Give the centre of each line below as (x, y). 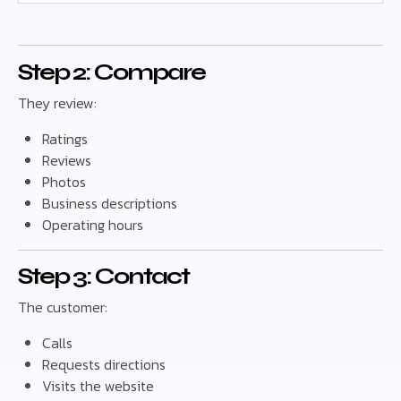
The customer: (63, 307)
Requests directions (104, 365)
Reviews (67, 160)
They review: (57, 102)
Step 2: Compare (111, 72)
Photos (64, 181)
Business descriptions (110, 203)
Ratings (65, 138)
